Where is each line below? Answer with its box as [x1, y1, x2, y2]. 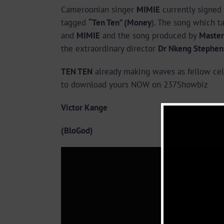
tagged [61, 17, 88, 28]
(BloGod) [61, 125, 93, 136]
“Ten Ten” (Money [88, 17, 151, 28]
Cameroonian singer [61, 4, 136, 15]
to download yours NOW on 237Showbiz [61, 79, 208, 90]
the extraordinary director [61, 43, 158, 54]
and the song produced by [100, 30, 199, 41]
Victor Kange [61, 102, 107, 113]
